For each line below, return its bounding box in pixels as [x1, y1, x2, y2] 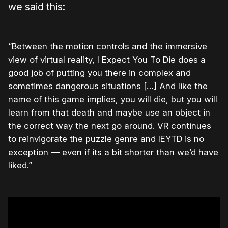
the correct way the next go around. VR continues [8, 121, 211, 131]
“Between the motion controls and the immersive [8, 41, 207, 52]
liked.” [8, 160, 32, 171]
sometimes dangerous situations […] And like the [8, 81, 208, 92]
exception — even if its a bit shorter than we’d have [8, 147, 218, 158]
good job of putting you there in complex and [8, 68, 191, 78]
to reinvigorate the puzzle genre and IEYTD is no [8, 134, 204, 145]
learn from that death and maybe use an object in [8, 107, 210, 118]
